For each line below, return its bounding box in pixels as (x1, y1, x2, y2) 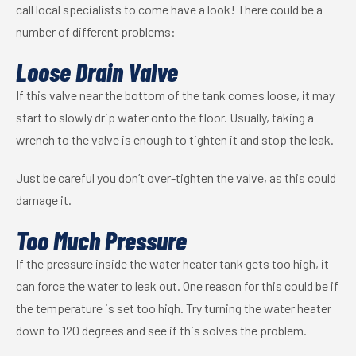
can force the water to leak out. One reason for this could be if (16, 278, 339, 293)
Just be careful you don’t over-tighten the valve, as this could (16, 170, 336, 185)
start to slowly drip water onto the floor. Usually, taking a (16, 110, 314, 125)
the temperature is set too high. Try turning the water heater (16, 300, 331, 315)
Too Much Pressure (16, 225, 187, 255)
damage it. (16, 192, 72, 207)
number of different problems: (16, 24, 176, 39)
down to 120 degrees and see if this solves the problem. (16, 323, 307, 338)
